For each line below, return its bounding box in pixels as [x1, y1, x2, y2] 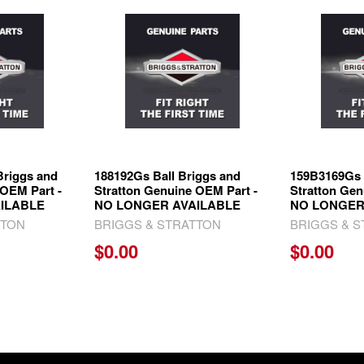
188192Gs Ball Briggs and [94, 167, 241, 185]
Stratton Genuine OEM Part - [94, 181, 258, 200]
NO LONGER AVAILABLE [94, 196, 241, 214]
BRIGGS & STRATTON [94, 215, 222, 233]
